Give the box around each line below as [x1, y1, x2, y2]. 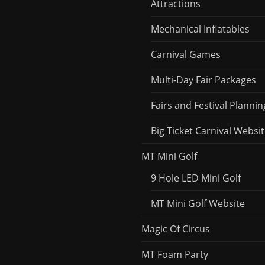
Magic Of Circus [141, 222, 210, 235]
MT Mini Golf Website [151, 196, 245, 210]
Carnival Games [151, 47, 221, 61]
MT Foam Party [141, 247, 208, 261]
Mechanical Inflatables [151, 22, 250, 35]
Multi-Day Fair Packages [151, 73, 256, 86]
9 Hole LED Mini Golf [151, 171, 241, 185]
